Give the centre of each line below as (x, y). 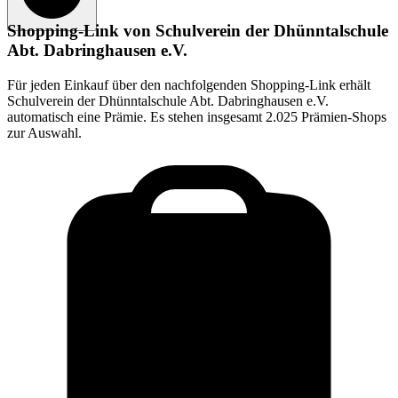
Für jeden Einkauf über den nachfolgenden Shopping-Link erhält (189, 84)
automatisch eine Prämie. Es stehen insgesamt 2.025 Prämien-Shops (197, 116)
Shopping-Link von (81, 31)
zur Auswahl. (44, 132)
